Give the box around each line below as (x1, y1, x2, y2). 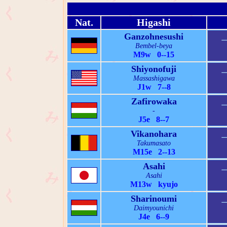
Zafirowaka (131, 96, 177, 107)
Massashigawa (133, 74, 175, 83)
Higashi (137, 17, 171, 28)
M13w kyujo (130, 180, 178, 189)
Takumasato (137, 139, 171, 147)
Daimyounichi (134, 204, 174, 212)
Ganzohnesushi (124, 31, 183, 42)
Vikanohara (131, 129, 177, 139)
